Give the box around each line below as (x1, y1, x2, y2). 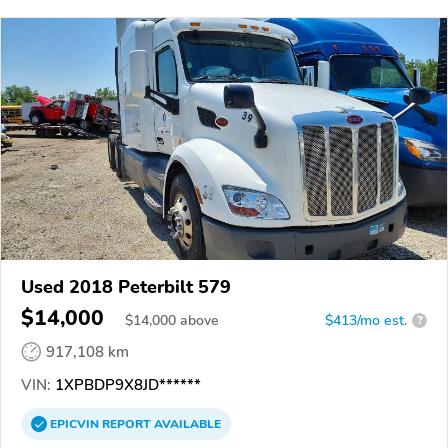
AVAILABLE (151, 415, 221, 432)
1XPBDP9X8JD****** (51, 374, 201, 395)
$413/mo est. (325, 310, 407, 330)
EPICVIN (50, 415, 102, 432)
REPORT (102, 415, 151, 432)
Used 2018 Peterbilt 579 (21, 274, 231, 299)
